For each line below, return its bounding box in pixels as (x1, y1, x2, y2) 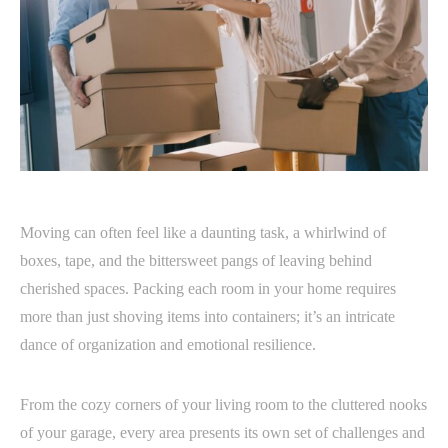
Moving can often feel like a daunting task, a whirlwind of (20, 224, 386, 242)
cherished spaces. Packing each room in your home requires (20, 280, 396, 298)
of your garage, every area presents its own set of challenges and (20, 424, 425, 442)
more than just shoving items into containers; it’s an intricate (20, 308, 395, 326)
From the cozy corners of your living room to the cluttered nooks (20, 396, 427, 414)
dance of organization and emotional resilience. (20, 336, 316, 354)
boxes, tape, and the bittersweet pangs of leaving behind (20, 252, 372, 270)
